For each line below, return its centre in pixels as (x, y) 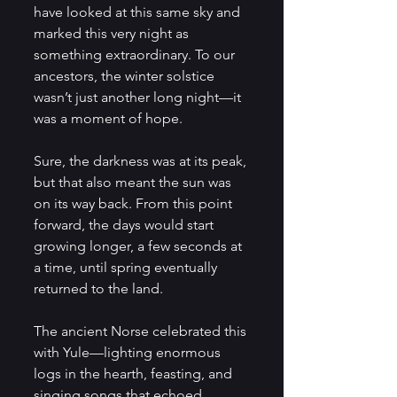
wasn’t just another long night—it (139, 97)
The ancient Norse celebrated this (142, 331)
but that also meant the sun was (134, 182)
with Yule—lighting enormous (129, 352)
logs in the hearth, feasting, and (135, 373)
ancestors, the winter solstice (126, 75)
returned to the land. (98, 288)
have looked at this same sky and (139, 12)
